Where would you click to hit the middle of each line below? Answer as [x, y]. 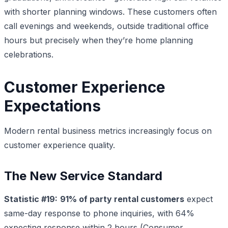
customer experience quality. [60, 145]
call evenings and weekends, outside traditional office [106, 26]
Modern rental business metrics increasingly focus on [108, 131]
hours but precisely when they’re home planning [98, 40]
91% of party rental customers [122, 199]
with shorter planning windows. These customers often [110, 11]
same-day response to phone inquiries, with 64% [99, 213]
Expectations [52, 106]
